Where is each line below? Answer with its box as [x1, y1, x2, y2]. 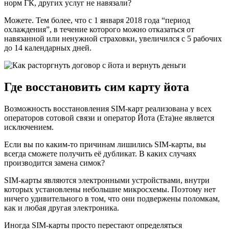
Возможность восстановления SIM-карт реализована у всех [4, 104, 212, 113]
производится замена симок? [4, 158, 105, 167]
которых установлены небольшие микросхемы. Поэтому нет [4, 185, 216, 194]
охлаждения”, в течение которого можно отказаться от [4, 25, 194, 34]
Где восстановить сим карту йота [4, 80, 189, 94]
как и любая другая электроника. [4, 203, 119, 212]
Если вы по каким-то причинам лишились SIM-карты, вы [4, 140, 206, 149]
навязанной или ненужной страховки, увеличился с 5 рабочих [4, 34, 222, 43]
